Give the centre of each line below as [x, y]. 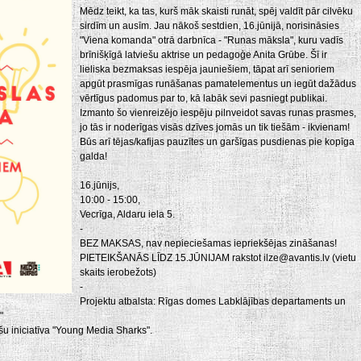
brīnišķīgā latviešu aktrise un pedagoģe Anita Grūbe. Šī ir [203, 55]
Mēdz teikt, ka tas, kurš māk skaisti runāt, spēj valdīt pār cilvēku [216, 11]
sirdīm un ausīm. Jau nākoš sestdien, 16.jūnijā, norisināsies [210, 26]
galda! [93, 156]
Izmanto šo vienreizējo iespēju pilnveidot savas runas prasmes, [218, 113]
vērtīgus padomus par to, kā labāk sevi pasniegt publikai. [203, 98]
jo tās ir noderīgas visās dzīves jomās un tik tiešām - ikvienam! [215, 127]
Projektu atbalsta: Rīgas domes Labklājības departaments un [213, 301]
